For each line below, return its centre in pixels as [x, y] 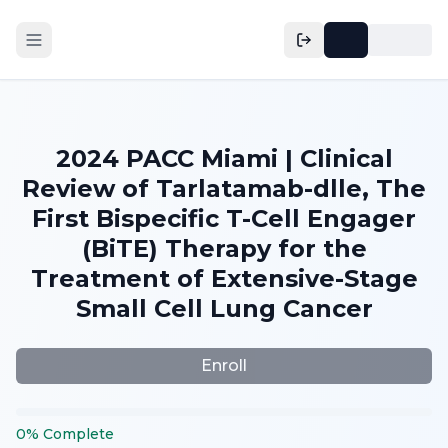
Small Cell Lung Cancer [224, 308]
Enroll [224, 365]
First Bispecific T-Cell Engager [224, 218]
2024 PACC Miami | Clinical [224, 158]
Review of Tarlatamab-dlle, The [224, 188]
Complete [78, 434]
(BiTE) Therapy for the [224, 248]
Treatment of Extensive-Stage [224, 278]
